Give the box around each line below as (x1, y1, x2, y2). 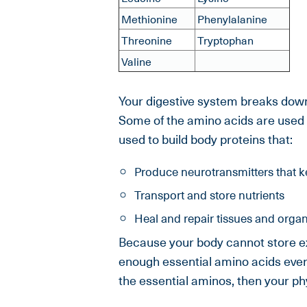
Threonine (121, 32, 172, 49)
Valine (121, 53, 151, 70)
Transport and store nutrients (134, 186, 284, 204)
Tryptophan (197, 32, 254, 49)
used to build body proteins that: (118, 130, 293, 149)
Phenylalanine (197, 10, 267, 27)
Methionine (121, 10, 177, 27)
